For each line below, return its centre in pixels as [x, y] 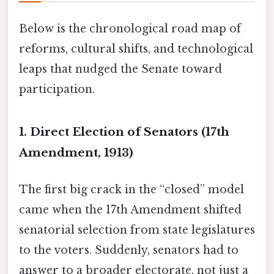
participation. [57, 89]
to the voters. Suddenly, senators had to [129, 250]
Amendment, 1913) [76, 153]
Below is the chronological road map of [130, 28]
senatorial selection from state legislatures [137, 230]
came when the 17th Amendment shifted [130, 209]
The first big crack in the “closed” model [131, 189]
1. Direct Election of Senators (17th [124, 132]
